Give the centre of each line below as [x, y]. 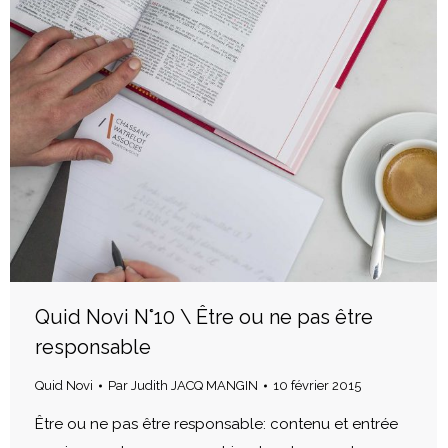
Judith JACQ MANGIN [194, 385]
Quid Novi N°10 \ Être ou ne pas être [204, 316]
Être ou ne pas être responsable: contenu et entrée [216, 423]
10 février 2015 [317, 385]
